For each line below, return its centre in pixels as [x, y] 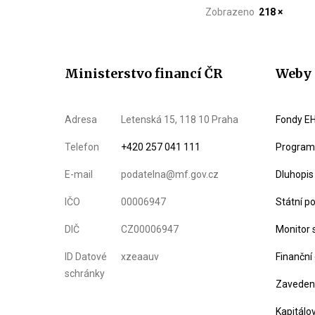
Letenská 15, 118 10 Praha [180, 120]
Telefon [82, 147]
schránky [85, 274]
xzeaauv [140, 257]
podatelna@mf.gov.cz [170, 174]
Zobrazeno [232, 12]
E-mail [79, 174]
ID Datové [86, 257]
